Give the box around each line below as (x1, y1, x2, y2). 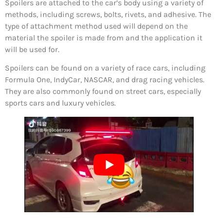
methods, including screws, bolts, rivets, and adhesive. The (5, 9, 211, 19)
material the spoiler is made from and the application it (5, 33, 202, 42)
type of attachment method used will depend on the (5, 21, 188, 31)
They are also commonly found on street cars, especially (5, 87, 201, 96)
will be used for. (5, 44, 59, 54)
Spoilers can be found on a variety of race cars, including (5, 63, 205, 73)
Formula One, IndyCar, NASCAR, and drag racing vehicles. (5, 75, 204, 85)
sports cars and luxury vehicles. (5, 98, 116, 108)
